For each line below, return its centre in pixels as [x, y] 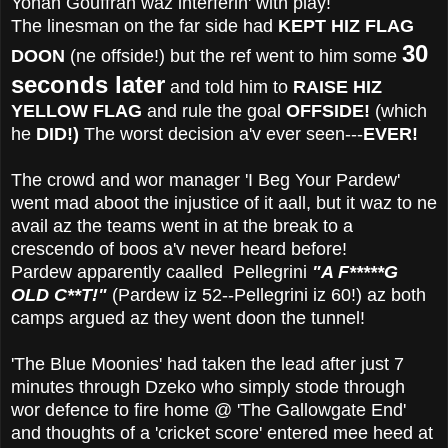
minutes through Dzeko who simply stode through [208, 386]
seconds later [88, 84]
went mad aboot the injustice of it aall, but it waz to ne [224, 202]
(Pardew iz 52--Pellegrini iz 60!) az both [266, 294]
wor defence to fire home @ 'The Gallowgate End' [208, 409]
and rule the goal [214, 110]
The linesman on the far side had [144, 25]
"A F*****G [355, 271]
